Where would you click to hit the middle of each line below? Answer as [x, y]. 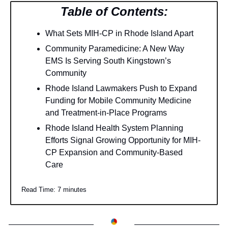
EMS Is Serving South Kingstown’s [108, 61]
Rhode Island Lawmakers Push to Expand [121, 89]
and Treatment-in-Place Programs [106, 113]
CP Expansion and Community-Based [114, 153]
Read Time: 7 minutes [54, 190]
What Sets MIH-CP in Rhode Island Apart [119, 34]
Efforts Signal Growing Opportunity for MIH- [123, 140]
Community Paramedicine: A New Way [115, 49]
